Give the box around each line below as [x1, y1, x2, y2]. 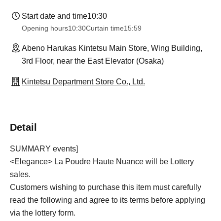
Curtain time [86, 24, 124, 32]
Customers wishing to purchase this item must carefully [10, 183, 201, 191]
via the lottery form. [10, 208, 75, 217]
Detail [10, 121, 37, 133]
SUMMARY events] [10, 144, 78, 153]
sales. [10, 170, 31, 179]
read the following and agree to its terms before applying [10, 195, 205, 204]
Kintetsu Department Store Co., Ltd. [22, 77, 145, 86]
